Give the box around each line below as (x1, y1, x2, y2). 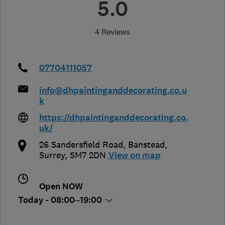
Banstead (128, 139, 165, 151)
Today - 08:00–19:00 (18, 194, 104, 206)
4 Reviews (95, 27, 130, 37)
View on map (108, 150, 161, 162)
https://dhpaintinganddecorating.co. (39, 112, 188, 124)
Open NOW (39, 181, 83, 193)
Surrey (39, 150, 65, 161)
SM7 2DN (69, 150, 106, 161)
